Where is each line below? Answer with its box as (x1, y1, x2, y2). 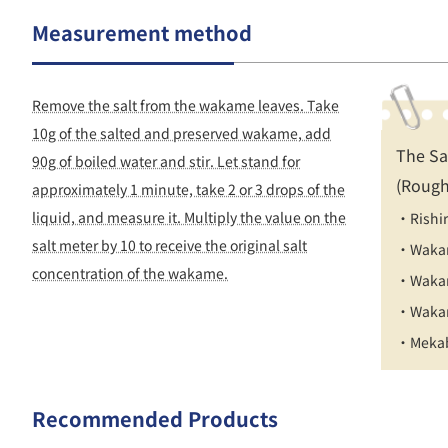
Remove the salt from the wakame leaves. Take (32, 95, 339, 115)
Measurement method (32, 18, 252, 47)
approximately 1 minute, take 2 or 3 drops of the (32, 179, 345, 199)
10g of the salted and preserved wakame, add (32, 123, 331, 143)
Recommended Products (32, 404, 278, 434)
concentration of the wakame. (32, 263, 228, 283)
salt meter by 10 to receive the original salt (32, 235, 307, 255)
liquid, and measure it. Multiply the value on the (32, 207, 346, 227)
